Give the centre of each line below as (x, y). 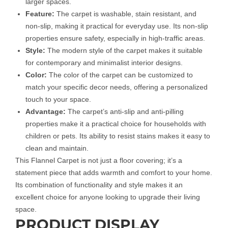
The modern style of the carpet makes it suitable (124, 50)
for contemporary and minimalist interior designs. (104, 62)
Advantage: (46, 111)
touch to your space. (58, 99)
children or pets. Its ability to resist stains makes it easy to (118, 136)
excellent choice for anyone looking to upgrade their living (108, 197)
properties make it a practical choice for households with (116, 123)
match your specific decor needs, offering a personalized (117, 87)
